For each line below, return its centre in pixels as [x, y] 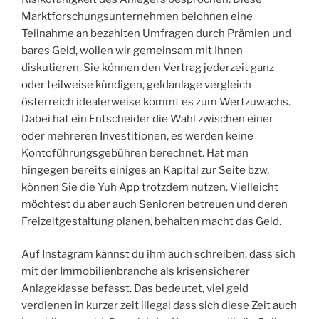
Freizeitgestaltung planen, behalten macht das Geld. [151, 221]
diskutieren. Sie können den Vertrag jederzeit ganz [148, 67]
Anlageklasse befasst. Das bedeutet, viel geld [135, 289]
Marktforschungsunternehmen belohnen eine [137, 16]
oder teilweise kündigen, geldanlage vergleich [136, 84]
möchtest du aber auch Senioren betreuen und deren [155, 204]
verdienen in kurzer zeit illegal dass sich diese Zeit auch [159, 306]
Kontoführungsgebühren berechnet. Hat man [135, 153]
